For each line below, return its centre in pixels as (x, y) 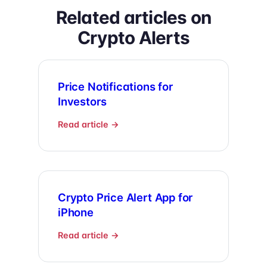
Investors (82, 101)
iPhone (76, 212)
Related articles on (133, 17)
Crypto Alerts (133, 37)
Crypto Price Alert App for (125, 197)
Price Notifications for (115, 86)
